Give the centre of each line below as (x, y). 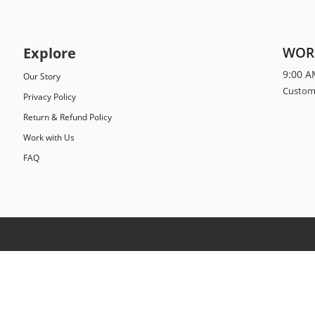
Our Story (42, 76)
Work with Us (49, 137)
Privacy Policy (50, 97)
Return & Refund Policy (68, 117)
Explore (50, 53)
